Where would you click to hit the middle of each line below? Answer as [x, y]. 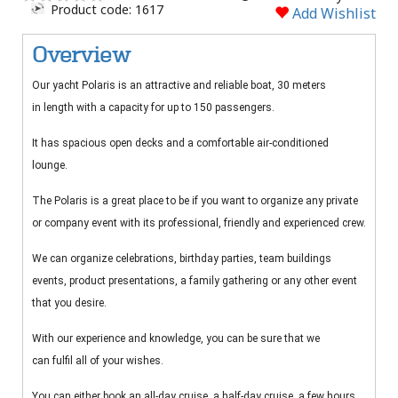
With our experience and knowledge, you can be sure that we [176, 339]
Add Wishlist [332, 14]
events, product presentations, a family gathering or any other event [195, 281]
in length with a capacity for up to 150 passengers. [153, 108]
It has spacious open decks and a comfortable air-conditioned [180, 143]
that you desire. [71, 303]
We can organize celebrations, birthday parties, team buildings [182, 259]
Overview [81, 55]
